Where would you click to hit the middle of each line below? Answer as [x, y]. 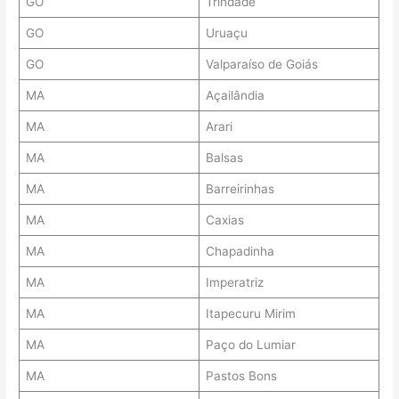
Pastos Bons [241, 376]
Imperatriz [234, 283]
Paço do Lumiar [250, 345]
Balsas [224, 158]
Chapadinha [240, 252]
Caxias [224, 220]
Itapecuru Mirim [250, 314]
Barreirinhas [240, 189]
